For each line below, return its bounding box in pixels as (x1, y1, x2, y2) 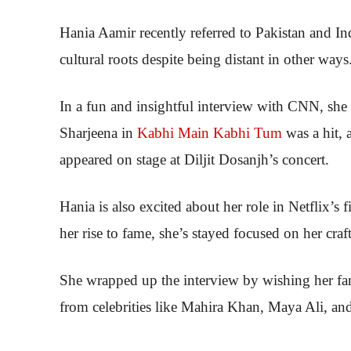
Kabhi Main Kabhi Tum (137, 124, 282, 141)
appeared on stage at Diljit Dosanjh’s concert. (60, 150, 329, 168)
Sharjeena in (60, 124, 137, 141)
